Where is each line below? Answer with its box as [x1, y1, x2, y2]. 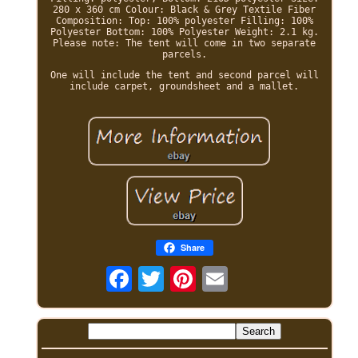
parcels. [161, 49, 207, 61]
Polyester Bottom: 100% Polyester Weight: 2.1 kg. [50, 26, 319, 38]
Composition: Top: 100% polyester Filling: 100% [55, 15, 313, 27]
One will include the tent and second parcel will [50, 70, 319, 82]
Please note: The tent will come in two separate [53, 38, 316, 50]
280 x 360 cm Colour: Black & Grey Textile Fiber [53, 4, 316, 16]
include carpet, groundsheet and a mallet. [70, 81, 300, 93]
